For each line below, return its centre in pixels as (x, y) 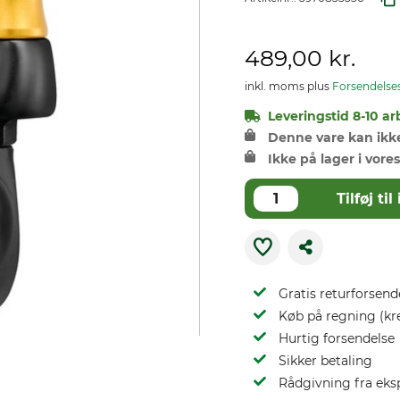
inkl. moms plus (288, 86)
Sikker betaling (325, 361)
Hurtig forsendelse (337, 338)
